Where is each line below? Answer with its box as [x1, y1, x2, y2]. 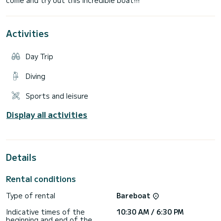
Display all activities [6, 108, 87, 120]
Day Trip [26, 51, 53, 61]
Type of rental [6, 190, 55, 200]
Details [6, 150, 37, 163]
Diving [26, 71, 45, 81]
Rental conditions [6, 172, 76, 184]
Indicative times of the [6, 207, 85, 217]
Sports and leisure [26, 90, 88, 101]
